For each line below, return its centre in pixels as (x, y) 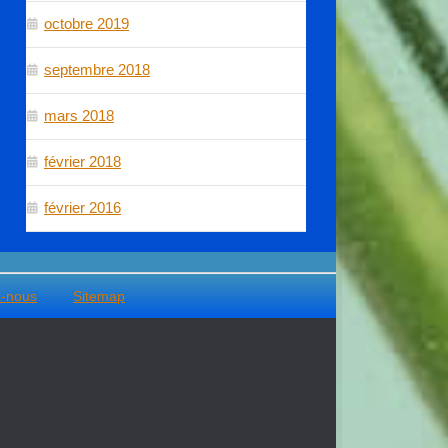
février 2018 (82, 161)
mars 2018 (79, 115)
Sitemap (99, 295)
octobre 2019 (86, 23)
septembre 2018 (97, 69)
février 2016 (82, 207)
